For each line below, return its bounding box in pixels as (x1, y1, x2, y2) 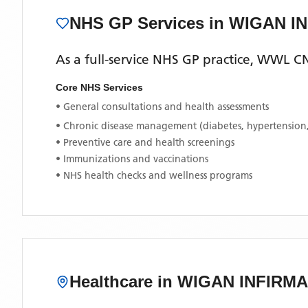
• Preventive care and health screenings (56, 136, 234, 148)
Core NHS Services (56, 82, 143, 93)
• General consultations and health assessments (56, 100, 269, 113)
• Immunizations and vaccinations (56, 153, 208, 165)
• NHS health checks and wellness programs (56, 169, 252, 181)
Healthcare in (69, 272, 177, 291)
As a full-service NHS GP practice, (56, 52, 257, 67)
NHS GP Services (69, 14, 209, 32)
